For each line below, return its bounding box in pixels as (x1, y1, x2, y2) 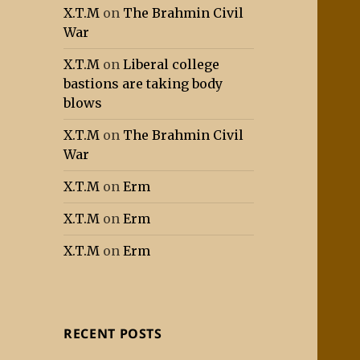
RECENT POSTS (63, 325, 162, 343)
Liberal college (123, 56, 220, 73)
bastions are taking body (63, 76, 223, 92)
